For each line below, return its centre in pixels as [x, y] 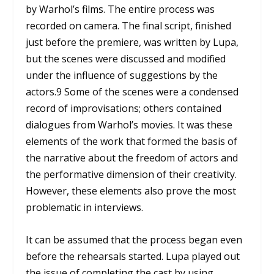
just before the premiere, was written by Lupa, [132, 43]
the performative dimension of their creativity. [131, 175]
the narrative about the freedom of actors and [132, 158]
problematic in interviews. [85, 208]
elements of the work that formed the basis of [132, 142]
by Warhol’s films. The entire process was [120, 9]
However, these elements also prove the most [131, 191]
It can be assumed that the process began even [134, 239]
